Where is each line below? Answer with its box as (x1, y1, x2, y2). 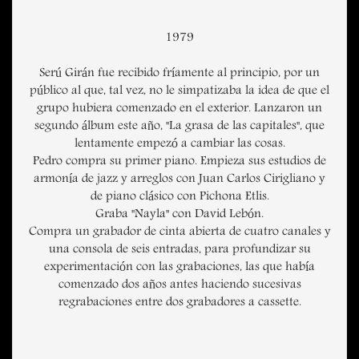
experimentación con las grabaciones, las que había (44, 260, 315, 276)
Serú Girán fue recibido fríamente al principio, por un (39, 66, 320, 83)
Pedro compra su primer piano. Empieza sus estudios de (33, 154, 326, 171)
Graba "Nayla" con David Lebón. (95, 207, 264, 224)
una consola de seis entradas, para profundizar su (48, 242, 311, 259)
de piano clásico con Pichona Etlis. (90, 189, 269, 206)
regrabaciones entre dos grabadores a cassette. (58, 295, 301, 312)
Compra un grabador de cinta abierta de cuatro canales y (28, 224, 331, 241)
